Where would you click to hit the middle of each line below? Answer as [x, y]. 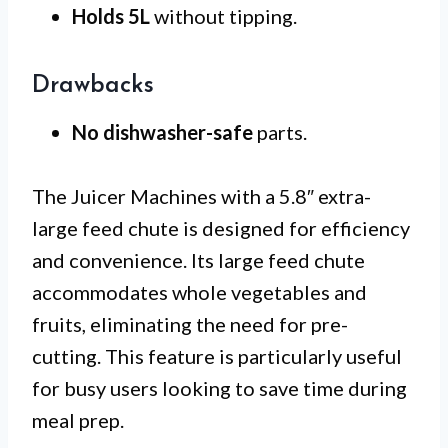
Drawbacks [93, 85]
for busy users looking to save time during [219, 387]
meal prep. [78, 419]
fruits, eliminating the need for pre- [190, 323]
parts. [280, 131]
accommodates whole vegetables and [199, 291]
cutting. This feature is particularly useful [217, 355]
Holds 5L [111, 15]
